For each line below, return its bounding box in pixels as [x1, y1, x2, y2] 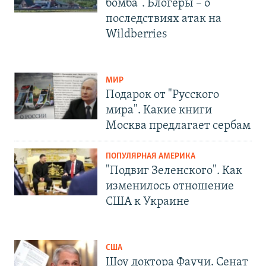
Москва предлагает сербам [106, 119, 251, 132]
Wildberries [106, 28, 167, 40]
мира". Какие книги [106, 104, 212, 116]
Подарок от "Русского [106, 88, 219, 101]
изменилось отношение [106, 180, 234, 192]
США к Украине [106, 195, 189, 208]
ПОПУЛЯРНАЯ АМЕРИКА [106, 151, 195, 161]
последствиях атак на [106, 12, 221, 25]
